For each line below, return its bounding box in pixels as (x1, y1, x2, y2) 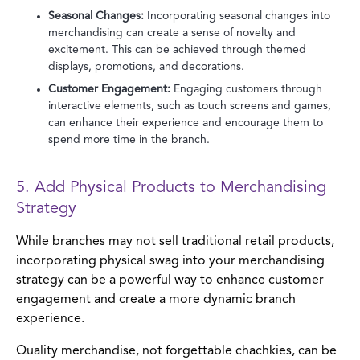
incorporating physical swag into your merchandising (16, 254, 325, 268)
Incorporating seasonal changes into (144, 10, 330, 22)
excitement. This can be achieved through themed (48, 43, 306, 55)
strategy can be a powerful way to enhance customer (16, 273, 324, 287)
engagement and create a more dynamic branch (16, 292, 296, 306)
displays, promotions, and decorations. (48, 60, 244, 72)
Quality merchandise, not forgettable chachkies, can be (16, 344, 337, 358)
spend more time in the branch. (48, 133, 210, 145)
